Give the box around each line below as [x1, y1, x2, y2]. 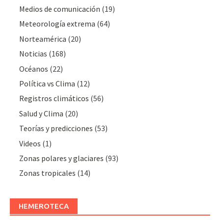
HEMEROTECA [19, 202, 69, 211]
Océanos [19, 63, 49, 74]
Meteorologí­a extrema [19, 19, 96, 29]
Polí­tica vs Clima [19, 78, 76, 88]
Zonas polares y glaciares [19, 153, 104, 163]
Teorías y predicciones [19, 123, 93, 134]
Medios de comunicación [19, 3, 101, 14]
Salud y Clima [19, 108, 64, 118]
